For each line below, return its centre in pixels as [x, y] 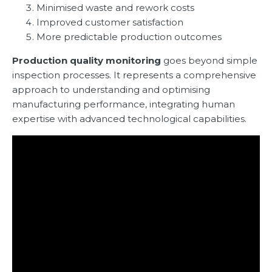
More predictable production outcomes [129, 37]
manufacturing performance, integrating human [124, 104]
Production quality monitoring [87, 61]
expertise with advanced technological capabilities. [129, 119]
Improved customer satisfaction [110, 22]
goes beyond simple [209, 61]
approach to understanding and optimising [111, 90]
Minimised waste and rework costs [115, 8]
